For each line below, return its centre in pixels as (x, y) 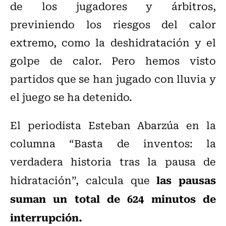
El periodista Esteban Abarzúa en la (113, 125)
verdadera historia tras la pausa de (113, 161)
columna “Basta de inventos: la (113, 143)
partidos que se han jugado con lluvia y (113, 79)
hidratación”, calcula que (83, 180)
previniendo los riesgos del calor (113, 24)
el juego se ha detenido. (72, 97)
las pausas (186, 180)
